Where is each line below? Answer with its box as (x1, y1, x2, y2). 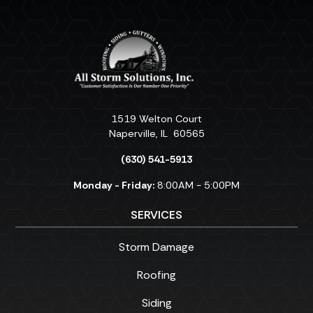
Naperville (108, 127, 156, 140)
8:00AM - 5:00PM (154, 179, 240, 191)
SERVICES (131, 208, 182, 222)
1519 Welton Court (111, 112, 202, 125)
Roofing (137, 268, 176, 282)
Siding (141, 296, 172, 310)
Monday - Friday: (73, 179, 154, 191)
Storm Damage (119, 240, 194, 254)
